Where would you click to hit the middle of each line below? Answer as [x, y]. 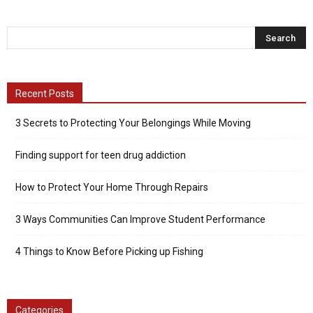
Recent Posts [45, 94]
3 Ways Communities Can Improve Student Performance [140, 219]
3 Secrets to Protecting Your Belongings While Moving [133, 123]
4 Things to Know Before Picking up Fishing [109, 252]
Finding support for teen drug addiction [101, 155]
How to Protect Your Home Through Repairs [112, 187]
